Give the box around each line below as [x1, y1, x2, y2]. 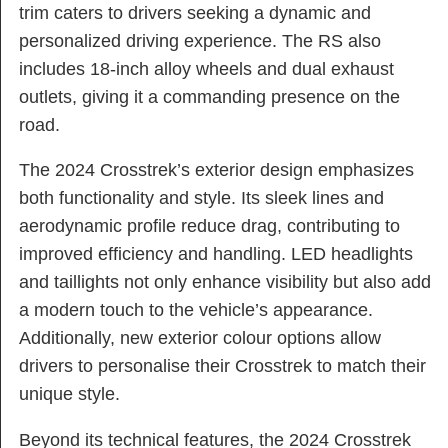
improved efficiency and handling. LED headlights [19, 244, 413, 265]
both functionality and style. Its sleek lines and [19, 188, 384, 209]
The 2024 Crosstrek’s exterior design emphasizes [19, 160, 414, 181]
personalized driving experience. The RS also [19, 30, 381, 51]
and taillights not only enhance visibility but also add [19, 272, 431, 293]
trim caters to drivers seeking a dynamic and [19, 2, 371, 23]
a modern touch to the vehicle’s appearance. [19, 300, 373, 321]
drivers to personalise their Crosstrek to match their [19, 356, 426, 377]
